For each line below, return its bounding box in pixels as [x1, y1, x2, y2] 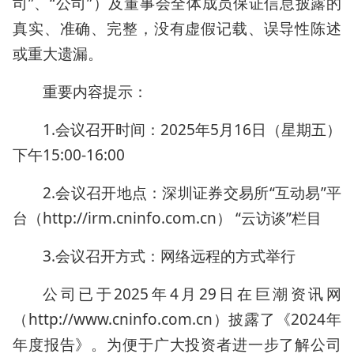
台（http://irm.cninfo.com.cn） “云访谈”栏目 [13, 208, 322, 228]
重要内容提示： [43, 81, 148, 102]
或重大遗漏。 [13, 43, 103, 64]
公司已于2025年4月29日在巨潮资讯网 [43, 284, 341, 304]
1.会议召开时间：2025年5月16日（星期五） [43, 119, 341, 140]
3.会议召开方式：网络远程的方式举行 [43, 246, 296, 266]
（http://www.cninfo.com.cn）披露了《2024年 [13, 309, 341, 330]
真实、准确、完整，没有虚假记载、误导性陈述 [13, 18, 341, 39]
